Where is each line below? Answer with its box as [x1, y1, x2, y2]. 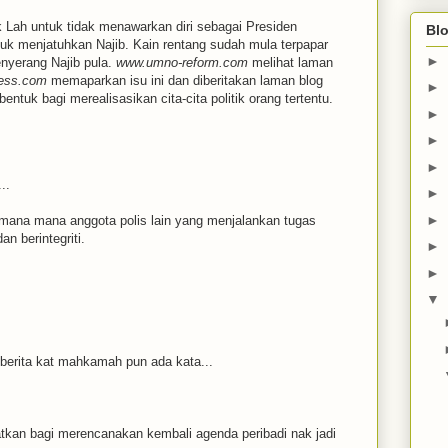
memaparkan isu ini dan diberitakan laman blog [47, 72, 323, 88]
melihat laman [248, 54, 333, 70]
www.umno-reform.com [116, 54, 248, 70]
